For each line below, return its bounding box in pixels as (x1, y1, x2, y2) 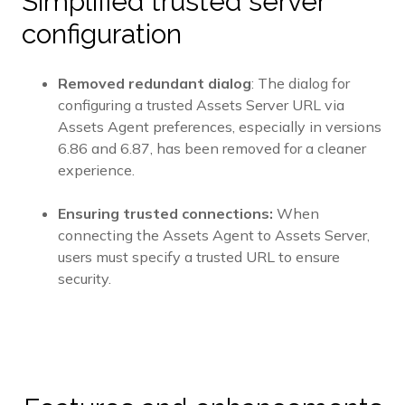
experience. (58, 161, 135, 180)
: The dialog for (251, 74, 350, 93)
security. (58, 269, 111, 288)
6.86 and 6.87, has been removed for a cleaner (58, 139, 366, 158)
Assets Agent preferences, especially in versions (58, 118, 381, 137)
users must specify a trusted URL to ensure (58, 248, 340, 267)
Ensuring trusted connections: (58, 204, 273, 223)
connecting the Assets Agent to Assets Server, (58, 226, 370, 245)
